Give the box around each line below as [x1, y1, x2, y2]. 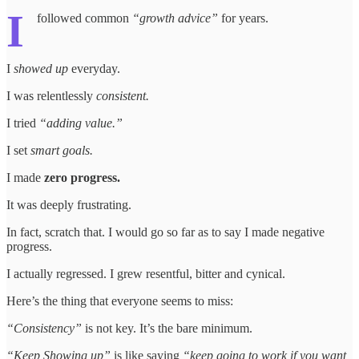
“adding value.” [39, 115, 123, 130]
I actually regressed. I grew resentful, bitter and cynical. [6, 266, 285, 280]
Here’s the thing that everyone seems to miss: [6, 293, 233, 308]
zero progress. [44, 170, 120, 184]
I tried [6, 115, 39, 130]
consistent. [96, 88, 149, 103]
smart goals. [30, 143, 93, 157]
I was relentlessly [6, 88, 96, 103]
